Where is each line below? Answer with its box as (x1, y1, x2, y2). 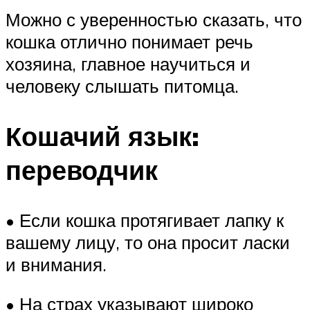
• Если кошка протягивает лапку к (6, 208, 284, 231)
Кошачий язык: (6, 118, 199, 153)
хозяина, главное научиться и (6, 53, 250, 75)
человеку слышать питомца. (6, 75, 239, 98)
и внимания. (6, 253, 107, 275)
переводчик (6, 152, 158, 187)
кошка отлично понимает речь (6, 30, 253, 53)
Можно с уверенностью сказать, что (6, 8, 302, 31)
